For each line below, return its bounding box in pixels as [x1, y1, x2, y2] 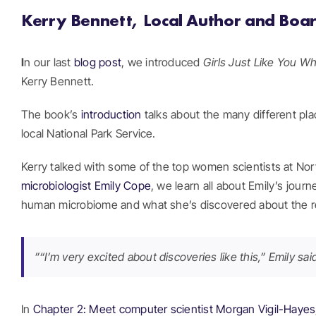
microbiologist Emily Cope [21, 178, 152, 193]
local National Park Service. [21, 126, 156, 140]
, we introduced [121, 54, 203, 69]
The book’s [21, 107, 81, 121]
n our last [24, 54, 74, 69]
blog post [73, 54, 122, 69]
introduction [80, 107, 142, 121]
